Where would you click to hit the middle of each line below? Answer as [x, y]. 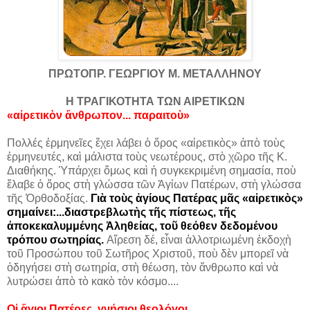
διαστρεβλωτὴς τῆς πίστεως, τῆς [150, 212]
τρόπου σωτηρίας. [55, 240]
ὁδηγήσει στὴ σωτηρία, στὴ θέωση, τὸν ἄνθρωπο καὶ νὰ [143, 267]
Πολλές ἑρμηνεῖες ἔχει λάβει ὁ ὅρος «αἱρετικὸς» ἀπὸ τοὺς [146, 143]
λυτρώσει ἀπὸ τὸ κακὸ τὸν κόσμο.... [93, 281]
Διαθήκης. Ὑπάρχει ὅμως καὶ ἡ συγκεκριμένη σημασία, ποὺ [152, 171]
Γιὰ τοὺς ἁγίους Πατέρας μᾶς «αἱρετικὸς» [197, 198]
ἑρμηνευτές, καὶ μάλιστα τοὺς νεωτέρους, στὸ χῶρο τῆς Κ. [147, 157]
